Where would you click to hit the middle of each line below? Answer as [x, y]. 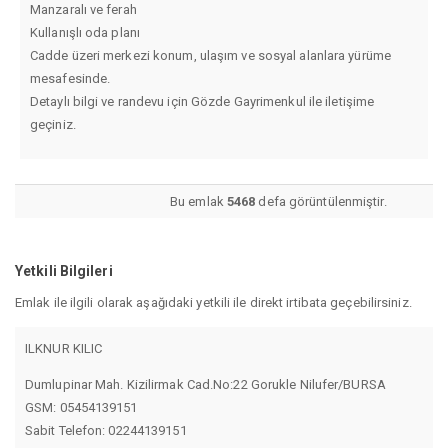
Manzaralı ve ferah [83, 10]
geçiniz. [53, 125]
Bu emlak [198, 202]
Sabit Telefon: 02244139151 [106, 430]
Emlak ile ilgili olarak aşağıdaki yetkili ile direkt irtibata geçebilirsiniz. [213, 302]
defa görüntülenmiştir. [321, 202]
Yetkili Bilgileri [64, 271]
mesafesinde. [70, 79]
